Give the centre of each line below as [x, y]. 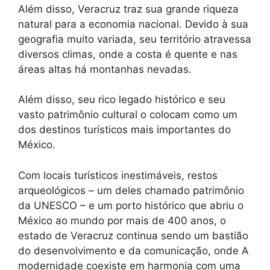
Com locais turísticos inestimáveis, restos [118, 175]
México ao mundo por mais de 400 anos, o [122, 220]
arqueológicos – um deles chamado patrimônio [131, 190]
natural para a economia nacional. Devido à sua [133, 24]
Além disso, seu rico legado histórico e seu [122, 99]
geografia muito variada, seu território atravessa [135, 39]
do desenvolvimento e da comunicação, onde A [133, 250]
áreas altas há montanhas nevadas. [105, 69]
